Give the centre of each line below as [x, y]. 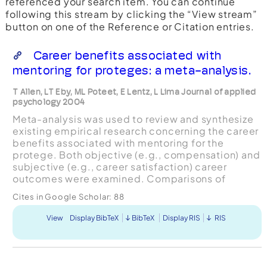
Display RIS [181, 218]
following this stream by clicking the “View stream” [131, 14]
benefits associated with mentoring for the [118, 142]
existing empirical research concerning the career [136, 131]
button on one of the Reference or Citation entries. [130, 26]
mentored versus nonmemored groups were [120, 190]
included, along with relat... [80, 202]
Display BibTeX [94, 218]
